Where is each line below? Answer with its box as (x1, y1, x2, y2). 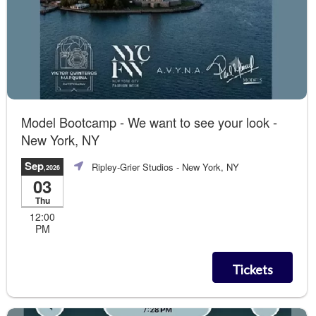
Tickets (232, 262, 273, 278)
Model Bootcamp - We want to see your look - (21, 112, 277, 131)
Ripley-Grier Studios (92, 159, 174, 174)
